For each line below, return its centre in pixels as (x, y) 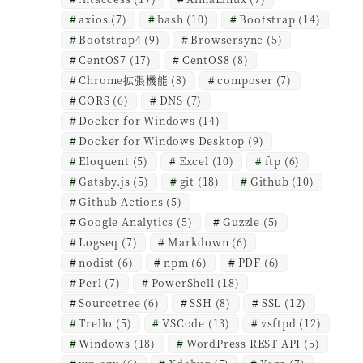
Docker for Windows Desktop (162, 141)
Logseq (99, 242)
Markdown (199, 242)
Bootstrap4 (110, 40)
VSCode (184, 323)
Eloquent (104, 161)
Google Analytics (126, 222)
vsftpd (278, 323)
